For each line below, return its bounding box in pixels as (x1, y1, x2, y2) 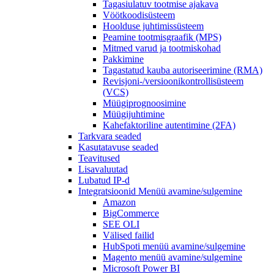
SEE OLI (103, 219, 139, 230)
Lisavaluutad (78, 164, 128, 175)
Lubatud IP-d (78, 175, 130, 186)
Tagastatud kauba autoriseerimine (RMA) (103, 65, 262, 76)
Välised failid (103, 230, 154, 241)
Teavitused (78, 153, 120, 164)
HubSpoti (103, 241, 143, 252)
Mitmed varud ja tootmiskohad (103, 43, 221, 54)
